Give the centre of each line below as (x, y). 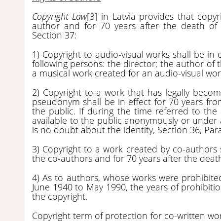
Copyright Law (59, 16)
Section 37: (54, 35)
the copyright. (60, 196)
